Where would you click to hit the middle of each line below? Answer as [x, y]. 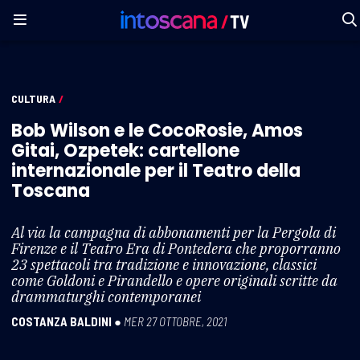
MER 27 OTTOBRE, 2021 [175, 321]
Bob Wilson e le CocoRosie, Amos [157, 130]
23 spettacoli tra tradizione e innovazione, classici [164, 264]
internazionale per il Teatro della [156, 170]
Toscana [51, 190]
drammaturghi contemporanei [106, 297]
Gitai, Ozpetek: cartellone [125, 150]
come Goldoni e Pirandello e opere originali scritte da [174, 280]
